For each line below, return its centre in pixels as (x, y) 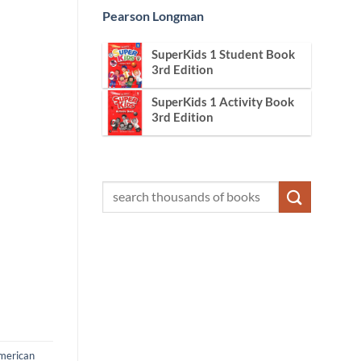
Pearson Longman (153, 16)
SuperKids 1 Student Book (223, 54)
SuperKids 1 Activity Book (223, 101)
